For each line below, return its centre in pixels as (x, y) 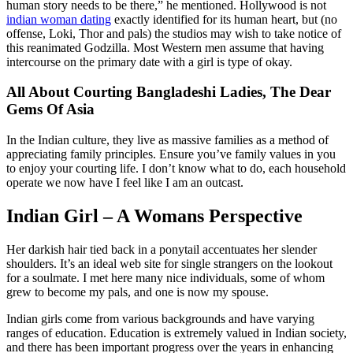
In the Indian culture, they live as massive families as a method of (167, 139)
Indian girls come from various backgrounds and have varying (160, 318)
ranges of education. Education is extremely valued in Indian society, (176, 333)
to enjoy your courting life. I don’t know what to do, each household (176, 168)
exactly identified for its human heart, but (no (224, 19)
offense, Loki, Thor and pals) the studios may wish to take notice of (174, 33)
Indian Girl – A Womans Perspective (154, 216)
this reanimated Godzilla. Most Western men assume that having (165, 47)
